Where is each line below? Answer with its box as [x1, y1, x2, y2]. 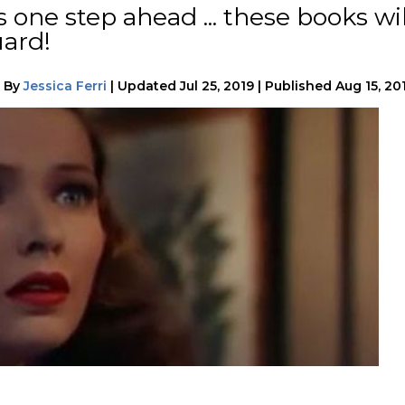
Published [265, 77, 332, 94]
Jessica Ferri [24, 77, 107, 94]
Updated [118, 77, 180, 94]
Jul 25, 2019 [180, 77, 254, 94]
